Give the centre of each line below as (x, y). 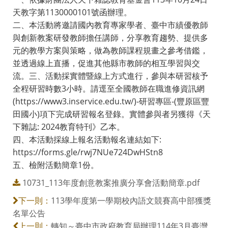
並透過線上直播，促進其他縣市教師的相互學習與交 (106, 63)
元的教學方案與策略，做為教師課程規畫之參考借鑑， (110, 50)
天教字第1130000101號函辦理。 (72, 12)
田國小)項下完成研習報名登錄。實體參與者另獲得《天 (112, 114)
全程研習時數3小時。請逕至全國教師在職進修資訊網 (109, 88)
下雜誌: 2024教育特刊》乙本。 (69, 126)
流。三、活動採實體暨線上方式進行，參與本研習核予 (110, 76)
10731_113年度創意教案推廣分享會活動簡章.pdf (111, 182)
